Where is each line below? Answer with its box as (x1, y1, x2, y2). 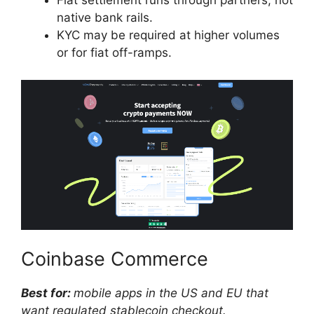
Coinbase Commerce (21, 247, 208, 271)
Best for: (21, 285, 74, 300)
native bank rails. (57, 11, 153, 25)
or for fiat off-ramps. (57, 46, 172, 60)
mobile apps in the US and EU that (74, 285, 268, 300)
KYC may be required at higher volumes (57, 28, 280, 43)
